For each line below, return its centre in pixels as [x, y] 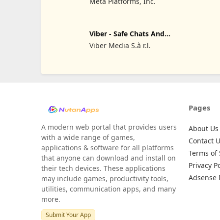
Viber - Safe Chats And [127, 34]
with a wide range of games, [88, 137]
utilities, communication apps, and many [109, 189]
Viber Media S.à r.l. [120, 46]
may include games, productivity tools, [105, 178]
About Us [204, 128]
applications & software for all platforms [108, 147]
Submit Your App [68, 215]
